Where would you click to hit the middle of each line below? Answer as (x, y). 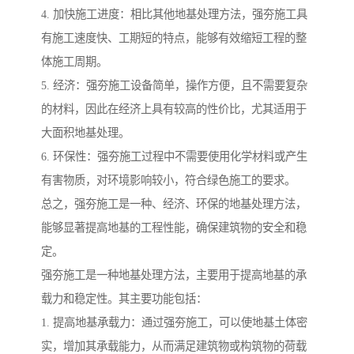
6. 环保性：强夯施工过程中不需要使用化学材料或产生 (174, 157)
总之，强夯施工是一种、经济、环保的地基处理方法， (174, 204)
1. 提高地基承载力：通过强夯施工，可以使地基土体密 (174, 323)
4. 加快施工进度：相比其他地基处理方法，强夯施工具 (174, 15)
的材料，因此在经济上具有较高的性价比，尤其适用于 (174, 109)
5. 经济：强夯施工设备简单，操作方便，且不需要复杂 (174, 86)
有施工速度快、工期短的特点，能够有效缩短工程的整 (174, 38)
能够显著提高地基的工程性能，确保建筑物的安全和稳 (174, 228)
